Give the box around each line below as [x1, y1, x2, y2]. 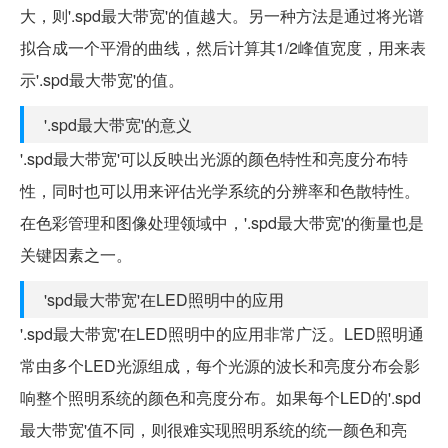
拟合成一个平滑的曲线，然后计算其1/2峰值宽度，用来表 [20, 35, 426, 59]
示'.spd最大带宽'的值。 [20, 67, 184, 91]
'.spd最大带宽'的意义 [44, 112, 192, 136]
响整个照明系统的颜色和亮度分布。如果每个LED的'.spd [20, 385, 421, 409]
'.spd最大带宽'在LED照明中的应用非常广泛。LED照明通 [20, 321, 424, 345]
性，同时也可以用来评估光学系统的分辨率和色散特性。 [20, 178, 420, 202]
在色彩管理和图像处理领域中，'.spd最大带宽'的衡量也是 [20, 210, 424, 234]
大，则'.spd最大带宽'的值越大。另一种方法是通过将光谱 [20, 3, 424, 27]
